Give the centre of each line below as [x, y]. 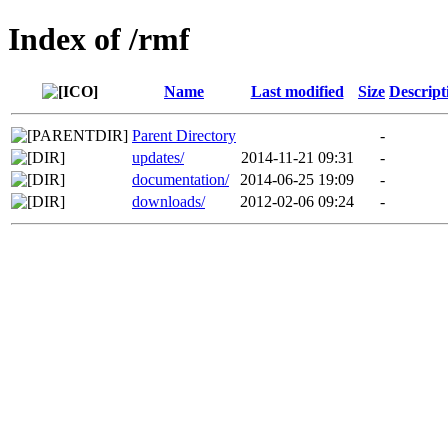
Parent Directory [184, 135]
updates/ [158, 157]
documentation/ [180, 179]
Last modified [297, 91]
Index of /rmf [99, 39]
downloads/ [168, 201]
